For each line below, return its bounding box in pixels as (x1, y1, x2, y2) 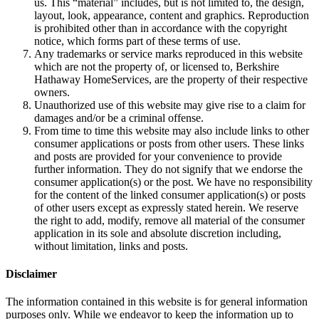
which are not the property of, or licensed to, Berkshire (34, 60, 279, 73)
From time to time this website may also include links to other (34, 124, 309, 137)
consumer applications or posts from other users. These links (34, 137, 304, 150)
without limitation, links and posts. (34, 239, 188, 252)
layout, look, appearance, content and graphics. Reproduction (34, 9, 309, 21)
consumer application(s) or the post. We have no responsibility (34, 175, 313, 188)
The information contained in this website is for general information (6, 296, 308, 308)
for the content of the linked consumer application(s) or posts (34, 188, 305, 201)
